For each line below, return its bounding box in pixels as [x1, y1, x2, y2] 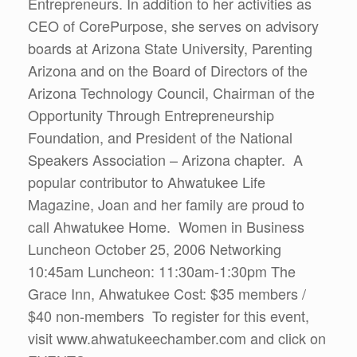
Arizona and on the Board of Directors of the [28, 60, 308, 80]
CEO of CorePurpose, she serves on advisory [28, 15, 319, 36]
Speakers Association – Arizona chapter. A [28, 149, 303, 170]
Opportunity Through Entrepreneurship [28, 104, 274, 125]
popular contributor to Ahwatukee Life [28, 171, 265, 192]
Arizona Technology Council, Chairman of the [28, 82, 315, 103]
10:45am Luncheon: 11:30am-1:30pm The [28, 261, 296, 281]
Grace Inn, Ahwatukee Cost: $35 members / [28, 283, 306, 304]
